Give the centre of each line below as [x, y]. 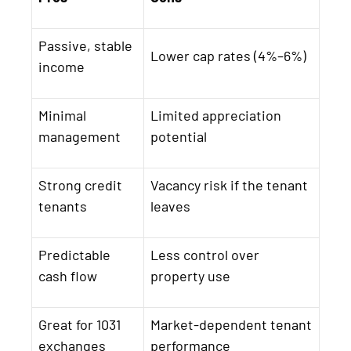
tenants [63, 206]
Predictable [74, 254]
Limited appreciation [216, 115]
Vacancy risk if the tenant [229, 185]
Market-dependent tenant [231, 324]
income [62, 66]
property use [190, 275]
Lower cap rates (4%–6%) [228, 55]
